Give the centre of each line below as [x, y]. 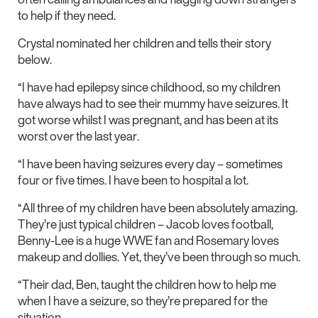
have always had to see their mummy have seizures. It [153, 103]
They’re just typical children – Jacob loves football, [146, 224]
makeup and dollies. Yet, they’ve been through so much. [159, 256]
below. [35, 59]
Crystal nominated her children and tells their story [144, 43]
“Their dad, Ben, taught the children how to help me [147, 284]
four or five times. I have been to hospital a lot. [133, 180]
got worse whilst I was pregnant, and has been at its [148, 119]
